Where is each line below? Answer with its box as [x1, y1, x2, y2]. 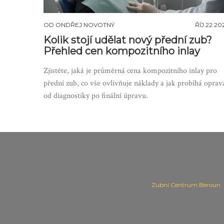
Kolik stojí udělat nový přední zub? [43, 34, 212, 46]
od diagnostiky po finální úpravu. [43, 90, 148, 101]
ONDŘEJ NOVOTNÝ [55, 21, 114, 29]
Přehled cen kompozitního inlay [43, 45, 200, 57]
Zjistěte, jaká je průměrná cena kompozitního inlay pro [43, 65, 217, 76]
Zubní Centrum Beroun [151, 181, 220, 189]
